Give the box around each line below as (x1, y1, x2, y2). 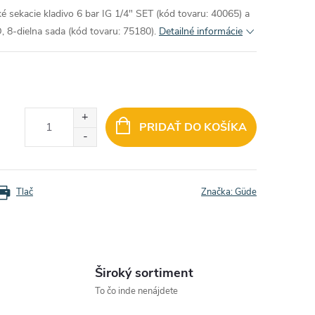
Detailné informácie (159, 25, 243, 38)
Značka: (201, 186, 235, 198)
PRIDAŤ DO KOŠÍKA (139, 120, 247, 135)
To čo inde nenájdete (94, 285, 178, 297)
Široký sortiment (94, 264, 193, 281)
